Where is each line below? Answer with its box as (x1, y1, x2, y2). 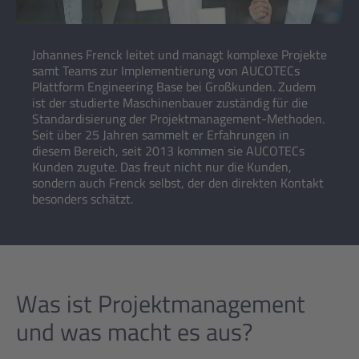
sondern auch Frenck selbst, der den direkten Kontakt (32, 173, 324, 192)
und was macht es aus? (16, 313, 252, 350)
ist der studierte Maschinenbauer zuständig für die (32, 93, 308, 112)
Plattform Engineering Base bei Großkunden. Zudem (32, 77, 316, 96)
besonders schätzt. (32, 189, 133, 208)
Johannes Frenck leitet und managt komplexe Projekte (32, 45, 327, 64)
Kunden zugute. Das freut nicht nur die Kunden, (32, 157, 292, 176)
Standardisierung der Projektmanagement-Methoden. (32, 109, 325, 128)
